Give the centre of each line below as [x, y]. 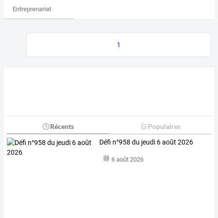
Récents [62, 127]
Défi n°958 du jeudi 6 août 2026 [146, 142]
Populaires [164, 127]
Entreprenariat [32, 9]
